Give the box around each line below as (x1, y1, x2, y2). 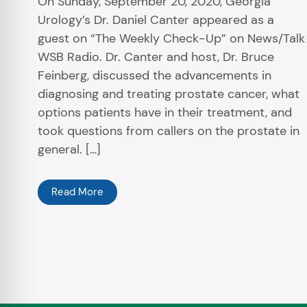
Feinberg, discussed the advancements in (38, 67, 271, 84)
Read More (51, 185, 103, 199)
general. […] (38, 141, 101, 158)
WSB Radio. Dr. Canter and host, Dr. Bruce (38, 49, 274, 66)
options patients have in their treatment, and (38, 104, 292, 121)
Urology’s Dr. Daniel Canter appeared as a (38, 12, 274, 29)
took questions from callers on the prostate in (38, 123, 299, 140)
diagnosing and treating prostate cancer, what (38, 86, 299, 103)
